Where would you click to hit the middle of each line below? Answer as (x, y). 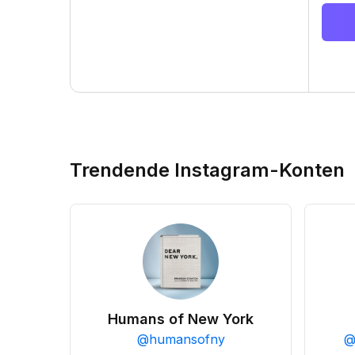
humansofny (187, 339)
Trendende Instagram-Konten (207, 170)
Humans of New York (181, 319)
